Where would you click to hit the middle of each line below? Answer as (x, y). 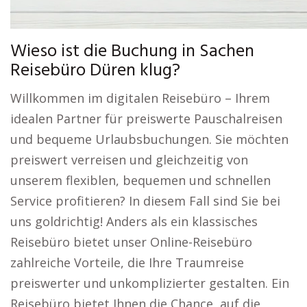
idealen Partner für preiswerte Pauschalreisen (146, 119)
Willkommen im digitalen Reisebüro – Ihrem (140, 98)
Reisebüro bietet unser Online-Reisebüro (131, 242)
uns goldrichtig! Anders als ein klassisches (134, 221)
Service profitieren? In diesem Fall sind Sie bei (145, 201)
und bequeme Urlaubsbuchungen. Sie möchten (149, 139)
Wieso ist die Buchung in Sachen (132, 52)
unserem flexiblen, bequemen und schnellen (140, 180)
